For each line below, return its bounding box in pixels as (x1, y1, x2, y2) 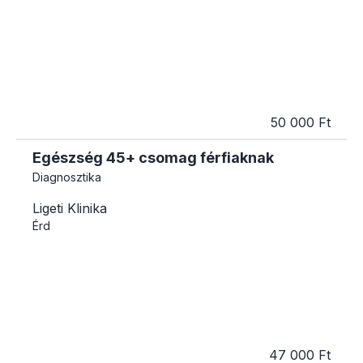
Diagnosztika (32, 170, 101, 185)
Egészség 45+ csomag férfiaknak (32, 149, 274, 167)
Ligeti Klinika (32, 200, 107, 217)
